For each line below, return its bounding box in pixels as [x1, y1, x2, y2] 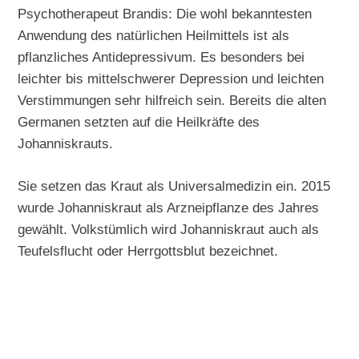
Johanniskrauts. [18, 135, 114, 152]
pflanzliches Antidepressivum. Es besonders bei [18, 49, 305, 66]
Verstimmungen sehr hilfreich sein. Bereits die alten [18, 92, 327, 109]
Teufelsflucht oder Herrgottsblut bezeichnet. [18, 243, 279, 260]
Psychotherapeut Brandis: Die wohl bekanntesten [18, 6, 313, 22]
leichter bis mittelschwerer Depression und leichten [18, 71, 325, 87]
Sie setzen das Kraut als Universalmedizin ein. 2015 [18, 178, 331, 195]
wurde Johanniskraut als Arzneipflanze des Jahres [18, 200, 320, 216]
